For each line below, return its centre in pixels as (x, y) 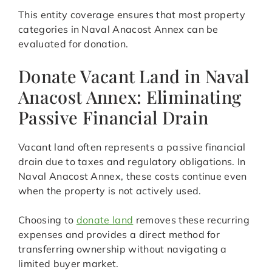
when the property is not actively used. (110, 191)
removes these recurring (192, 220)
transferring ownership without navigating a (123, 249)
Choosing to (47, 220)
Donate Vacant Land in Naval (134, 76)
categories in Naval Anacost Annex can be (118, 29)
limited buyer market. (69, 264)
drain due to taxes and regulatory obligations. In (132, 162)
